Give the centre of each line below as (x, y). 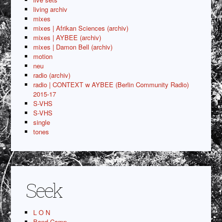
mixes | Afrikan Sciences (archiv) (81, 28)
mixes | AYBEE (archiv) (67, 38)
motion (43, 56)
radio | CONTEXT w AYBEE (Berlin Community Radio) (111, 85)
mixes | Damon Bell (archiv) (73, 47)
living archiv (51, 9)
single (42, 122)
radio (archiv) (52, 75)
